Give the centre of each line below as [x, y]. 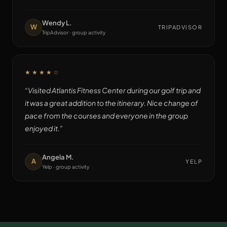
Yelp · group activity [66, 166]
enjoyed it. [42, 128]
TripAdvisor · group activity [74, 32]
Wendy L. [57, 23]
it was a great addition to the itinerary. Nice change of [111, 103]
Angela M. [58, 157]
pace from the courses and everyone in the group [106, 115]
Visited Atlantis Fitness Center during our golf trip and [114, 90]
